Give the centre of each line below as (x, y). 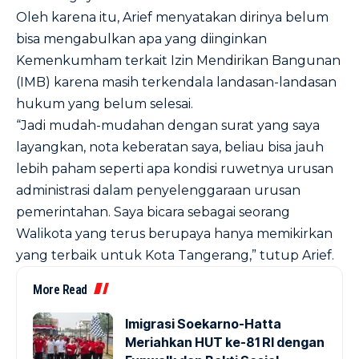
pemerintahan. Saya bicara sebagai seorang (153, 212)
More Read (60, 290)
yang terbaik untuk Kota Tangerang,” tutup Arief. (175, 255)
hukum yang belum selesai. (105, 104)
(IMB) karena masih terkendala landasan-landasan (176, 82)
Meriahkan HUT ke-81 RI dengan (225, 342)
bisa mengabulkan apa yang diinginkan (141, 39)
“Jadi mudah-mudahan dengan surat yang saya (168, 125)
